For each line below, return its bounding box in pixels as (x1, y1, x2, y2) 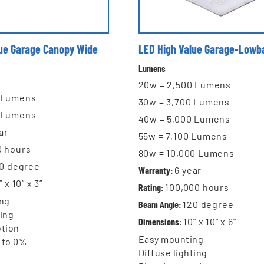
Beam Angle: (138, 199, 181, 210)
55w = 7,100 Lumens (138, 130, 228, 142)
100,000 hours (165, 181, 229, 193)
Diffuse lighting (138, 247, 207, 259)
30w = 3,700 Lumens (138, 96, 230, 108)
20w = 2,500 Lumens (138, 79, 232, 91)
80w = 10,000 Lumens (138, 147, 235, 159)
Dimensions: (138, 216, 181, 227)
